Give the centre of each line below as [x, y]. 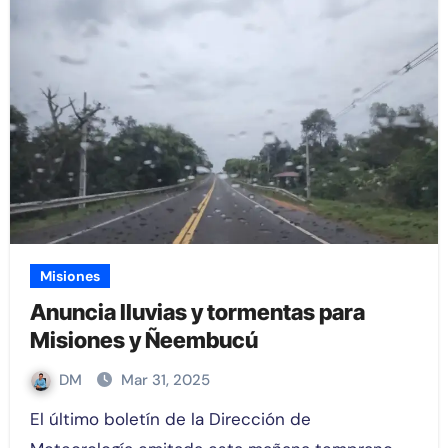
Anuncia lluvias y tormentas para [197, 311]
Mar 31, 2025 [165, 379]
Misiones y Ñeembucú [143, 339]
